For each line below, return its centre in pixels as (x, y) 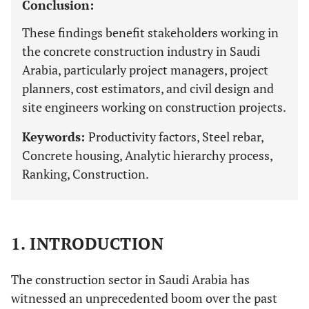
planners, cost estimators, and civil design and (148, 88)
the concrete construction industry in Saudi (141, 51)
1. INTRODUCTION (88, 243)
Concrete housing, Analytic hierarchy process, (147, 155)
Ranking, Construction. (86, 174)
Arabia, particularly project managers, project (145, 70)
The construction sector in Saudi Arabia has (130, 279)
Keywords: (55, 137)
